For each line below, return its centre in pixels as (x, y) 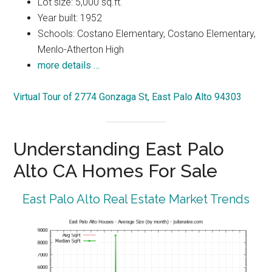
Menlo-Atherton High (81, 50)
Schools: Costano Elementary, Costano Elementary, (147, 34)
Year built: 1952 (70, 18)
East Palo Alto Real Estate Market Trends (136, 199)
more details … (69, 66)
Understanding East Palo (119, 149)
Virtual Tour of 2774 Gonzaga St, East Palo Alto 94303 (128, 97)
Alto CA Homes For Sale (116, 171)
